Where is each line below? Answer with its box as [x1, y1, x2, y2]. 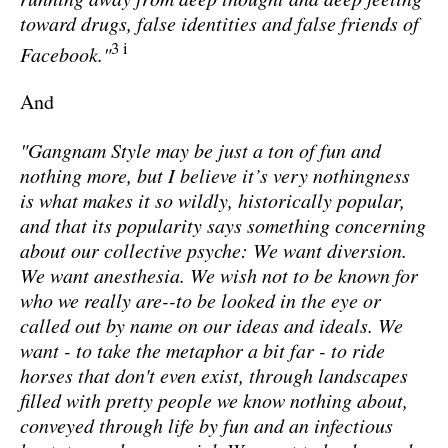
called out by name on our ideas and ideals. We [20, 312, 403, 339]
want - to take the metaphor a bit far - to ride [20, 337, 385, 364]
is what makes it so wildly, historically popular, [20, 187, 405, 214]
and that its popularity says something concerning [20, 212, 426, 239]
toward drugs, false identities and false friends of [20, 9, 419, 36]
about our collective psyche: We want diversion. [20, 237, 407, 264]
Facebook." [20, 40, 111, 67]
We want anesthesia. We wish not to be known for [20, 262, 418, 289]
